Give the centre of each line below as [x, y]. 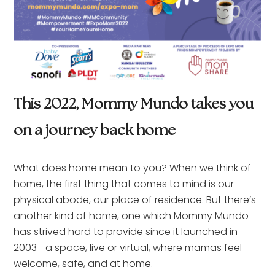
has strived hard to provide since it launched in [126, 232]
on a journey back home [95, 131]
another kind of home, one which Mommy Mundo [131, 216]
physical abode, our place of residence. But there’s [135, 200]
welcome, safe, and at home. [85, 264]
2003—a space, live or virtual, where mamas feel [128, 248]
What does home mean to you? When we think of [133, 168]
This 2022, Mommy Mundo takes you [134, 105]
